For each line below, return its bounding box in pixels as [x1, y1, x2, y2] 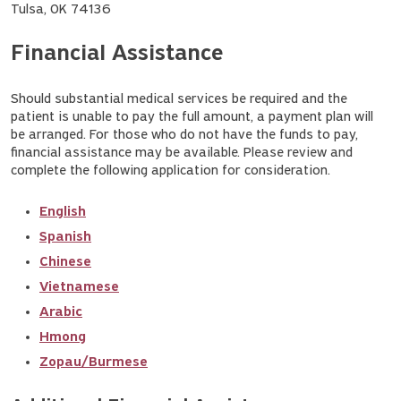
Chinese [39, 254, 91, 269]
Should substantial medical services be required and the [11, 91, 347, 107]
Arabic [39, 304, 82, 320]
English [39, 204, 86, 219]
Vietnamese [39, 279, 119, 294]
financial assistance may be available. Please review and [11, 145, 353, 160]
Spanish [39, 229, 91, 244]
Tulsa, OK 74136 [11, 2, 111, 17]
